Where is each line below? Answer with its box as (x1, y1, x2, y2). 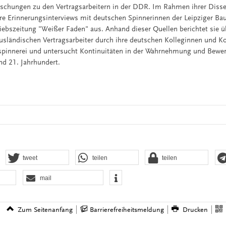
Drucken (183, 206, 208, 214)
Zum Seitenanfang (18, 206, 73, 214)
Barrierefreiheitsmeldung (89, 206, 164, 214)
